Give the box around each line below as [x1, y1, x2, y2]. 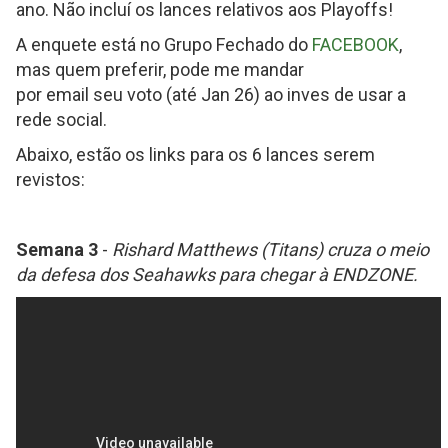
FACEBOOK [312, 34, 399, 55]
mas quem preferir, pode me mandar [16, 59, 304, 80]
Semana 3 [16, 239, 98, 260]
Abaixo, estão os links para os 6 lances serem [16, 144, 375, 165]
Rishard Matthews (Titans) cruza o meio [112, 239, 429, 260]
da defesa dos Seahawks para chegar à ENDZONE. [16, 264, 418, 285]
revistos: [16, 169, 85, 190]
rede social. [16, 109, 107, 130]
